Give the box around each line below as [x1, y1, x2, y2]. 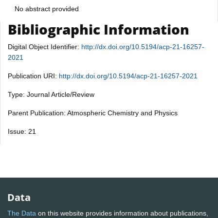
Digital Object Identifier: [8, 42, 81, 51]
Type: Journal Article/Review [8, 90, 94, 98]
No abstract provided [15, 4, 79, 13]
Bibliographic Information [8, 19, 189, 38]
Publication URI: [8, 72, 59, 80]
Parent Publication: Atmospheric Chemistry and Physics [8, 109, 178, 117]
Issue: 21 [8, 127, 36, 135]
